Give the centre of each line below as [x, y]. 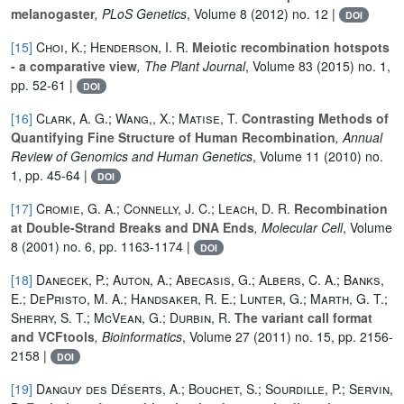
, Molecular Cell [298, 227]
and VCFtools [53, 336]
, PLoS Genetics [141, 13]
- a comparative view [74, 65]
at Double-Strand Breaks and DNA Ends [133, 227]
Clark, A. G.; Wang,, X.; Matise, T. [137, 118]
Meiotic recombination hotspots [289, 46]
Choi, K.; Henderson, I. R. [112, 46]
